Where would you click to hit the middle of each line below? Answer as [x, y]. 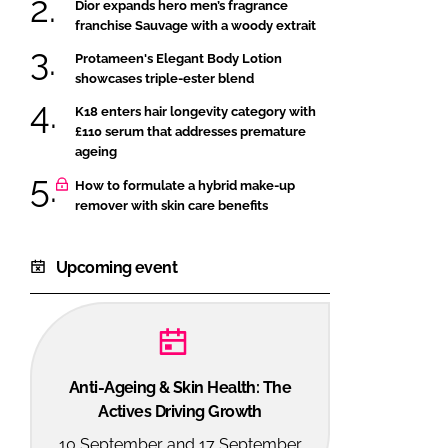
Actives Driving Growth [180, 411]
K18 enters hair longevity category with [195, 112]
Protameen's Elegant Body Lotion [178, 58]
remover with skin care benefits [171, 205]
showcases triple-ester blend [164, 78]
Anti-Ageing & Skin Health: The [180, 387]
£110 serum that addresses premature [190, 132]
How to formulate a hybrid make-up [185, 185]
